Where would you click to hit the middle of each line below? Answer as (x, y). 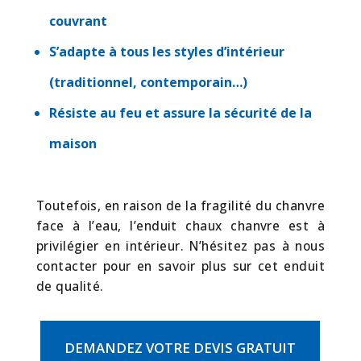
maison (73, 144)
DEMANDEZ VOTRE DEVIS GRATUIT (180, 348)
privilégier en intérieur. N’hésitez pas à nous (180, 247)
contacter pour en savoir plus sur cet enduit (180, 267)
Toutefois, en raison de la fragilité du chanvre (180, 206)
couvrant (78, 21)
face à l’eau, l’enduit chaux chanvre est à (180, 226)
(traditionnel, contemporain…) (148, 83)
